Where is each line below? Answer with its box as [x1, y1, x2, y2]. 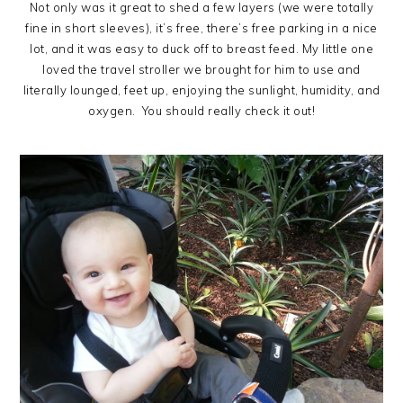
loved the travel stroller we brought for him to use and [42, 61, 361, 76]
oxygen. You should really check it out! [88, 103, 315, 118]
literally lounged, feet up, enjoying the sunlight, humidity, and [22, 82, 381, 97]
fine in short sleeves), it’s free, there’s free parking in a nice [25, 20, 378, 35]
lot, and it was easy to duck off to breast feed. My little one [30, 40, 373, 56]
